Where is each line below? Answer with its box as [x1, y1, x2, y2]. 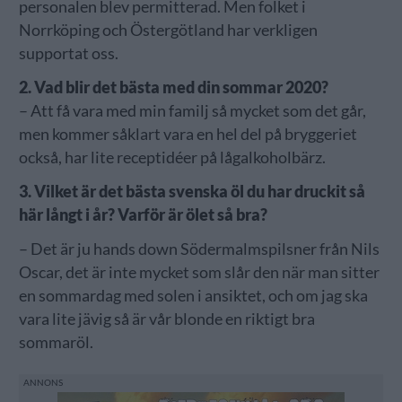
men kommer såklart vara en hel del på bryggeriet [18, 124, 357, 144]
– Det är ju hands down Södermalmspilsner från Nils [18, 239, 380, 258]
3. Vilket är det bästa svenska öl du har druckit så [18, 181, 365, 201]
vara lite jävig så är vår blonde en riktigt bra [18, 309, 315, 328]
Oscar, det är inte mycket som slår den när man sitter [18, 262, 380, 282]
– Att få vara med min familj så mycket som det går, [18, 100, 366, 120]
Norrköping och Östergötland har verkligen [18, 20, 318, 39]
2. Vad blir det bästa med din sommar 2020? [18, 77, 328, 97]
